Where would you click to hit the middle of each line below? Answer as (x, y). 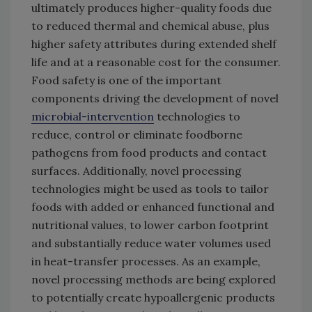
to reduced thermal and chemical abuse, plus (150, 26)
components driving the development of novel (155, 99)
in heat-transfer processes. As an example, (146, 262)
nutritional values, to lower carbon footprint (150, 225)
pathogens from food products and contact (149, 153)
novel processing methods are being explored (154, 280)
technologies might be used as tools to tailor (150, 189)
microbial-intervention (93, 117)
